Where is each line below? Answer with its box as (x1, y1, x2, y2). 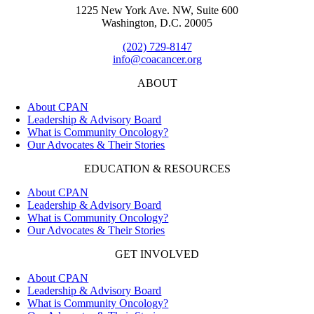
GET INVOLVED (115, 247, 199, 260)
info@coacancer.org (112, 53, 202, 65)
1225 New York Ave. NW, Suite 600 (76, 4, 238, 16)
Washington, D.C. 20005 (102, 16, 212, 29)
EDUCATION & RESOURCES (83, 162, 231, 175)
